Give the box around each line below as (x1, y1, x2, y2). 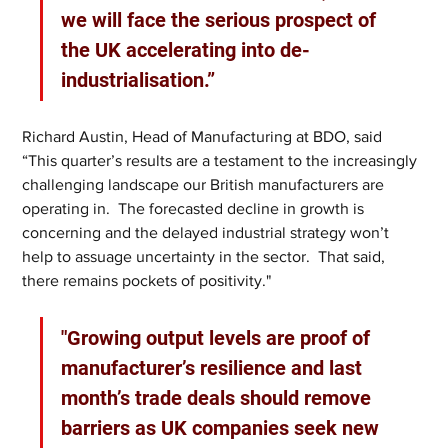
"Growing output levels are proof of (61, 326, 376, 350)
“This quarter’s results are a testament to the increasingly (22, 152, 422, 169)
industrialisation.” (61, 68, 216, 92)
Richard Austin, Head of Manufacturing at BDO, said (22, 128, 391, 145)
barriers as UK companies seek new (61, 416, 385, 440)
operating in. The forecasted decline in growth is (22, 200, 369, 217)
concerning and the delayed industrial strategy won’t (22, 224, 394, 241)
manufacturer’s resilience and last (61, 356, 368, 380)
